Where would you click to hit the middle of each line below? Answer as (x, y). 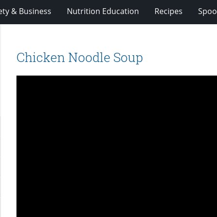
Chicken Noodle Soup (80, 57)
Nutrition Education (103, 11)
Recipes (168, 11)
